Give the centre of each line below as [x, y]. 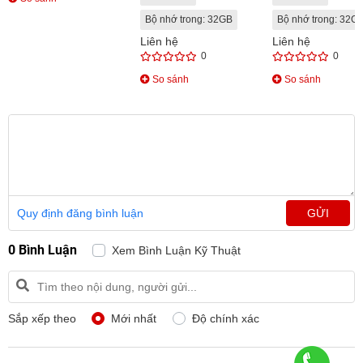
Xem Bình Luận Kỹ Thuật [176, 250]
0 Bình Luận [44, 250]
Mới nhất [134, 318]
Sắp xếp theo [42, 318]
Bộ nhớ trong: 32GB [188, 19]
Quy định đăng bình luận [80, 213]
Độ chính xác [226, 318]
